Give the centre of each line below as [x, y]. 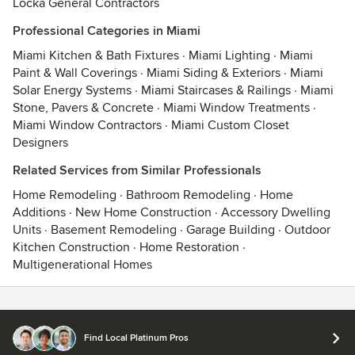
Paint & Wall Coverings [75, 73]
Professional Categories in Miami [107, 31]
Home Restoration [189, 247]
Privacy [133, 319]
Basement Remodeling [114, 230]
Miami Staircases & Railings [216, 90]
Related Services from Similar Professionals [137, 170]
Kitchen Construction [71, 247]
